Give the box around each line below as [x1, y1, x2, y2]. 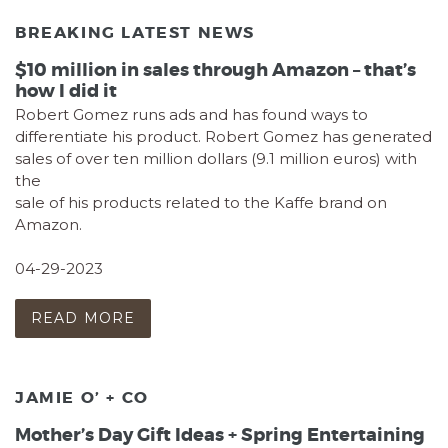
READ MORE [31, 309, 136, 328]
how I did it [15, 78, 117, 103]
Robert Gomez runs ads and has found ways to [15, 104, 368, 124]
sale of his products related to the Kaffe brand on [15, 192, 387, 212]
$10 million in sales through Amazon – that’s [15, 57, 416, 82]
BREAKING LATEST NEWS [15, 22, 255, 44]
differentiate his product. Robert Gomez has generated [15, 126, 432, 146]
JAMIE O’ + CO [15, 387, 149, 409]
